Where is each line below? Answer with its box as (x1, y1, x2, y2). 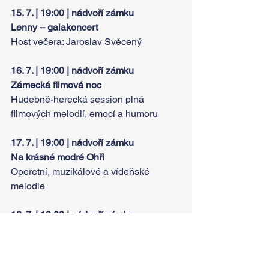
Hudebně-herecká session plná (11, 94, 147, 106)
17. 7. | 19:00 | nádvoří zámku (11, 137, 134, 149)
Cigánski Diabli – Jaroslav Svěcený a (11, 223, 172, 235)
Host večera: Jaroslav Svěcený (11, 36, 142, 48)
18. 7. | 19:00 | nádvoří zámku (11, 209, 134, 221)
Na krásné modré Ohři (11, 151, 104, 163)
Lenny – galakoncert (11, 22, 98, 34)
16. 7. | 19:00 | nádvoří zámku (11, 65, 134, 77)
